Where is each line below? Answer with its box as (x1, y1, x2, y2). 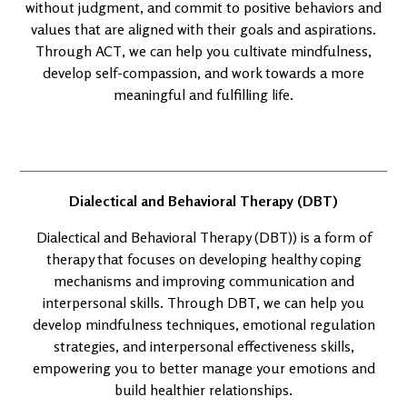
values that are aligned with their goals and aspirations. (31, 20, 376, 38)
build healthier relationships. (114, 381, 293, 399)
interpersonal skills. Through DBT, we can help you (43, 293, 364, 312)
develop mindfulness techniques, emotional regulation (32, 315, 375, 333)
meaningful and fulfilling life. (114, 85, 293, 104)
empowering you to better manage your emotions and (32, 359, 375, 377)
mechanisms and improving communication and (53, 272, 354, 290)
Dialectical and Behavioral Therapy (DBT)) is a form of (35, 228, 372, 246)
